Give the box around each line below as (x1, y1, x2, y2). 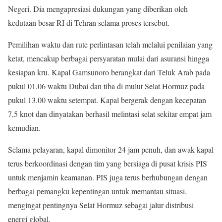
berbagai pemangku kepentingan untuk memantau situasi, (8, 186, 187, 197)
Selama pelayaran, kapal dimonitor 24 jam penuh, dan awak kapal (8, 144, 214, 155)
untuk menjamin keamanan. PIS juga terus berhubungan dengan (8, 172, 208, 183)
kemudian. (8, 122, 41, 133)
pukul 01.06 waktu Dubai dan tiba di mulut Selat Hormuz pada (8, 81, 205, 92)
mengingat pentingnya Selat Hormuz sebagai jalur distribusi (8, 200, 194, 211)
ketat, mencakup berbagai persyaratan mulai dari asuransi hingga (8, 53, 209, 64)
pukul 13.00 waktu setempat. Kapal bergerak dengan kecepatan (8, 95, 206, 106)
